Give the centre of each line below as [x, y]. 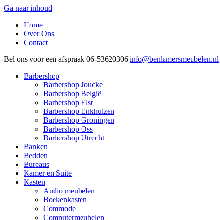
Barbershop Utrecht [74, 138]
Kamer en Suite [48, 173]
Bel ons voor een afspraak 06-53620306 [66, 59]
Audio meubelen [69, 191]
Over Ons [39, 34]
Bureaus [36, 164]
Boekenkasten [65, 200]
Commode [59, 208]
